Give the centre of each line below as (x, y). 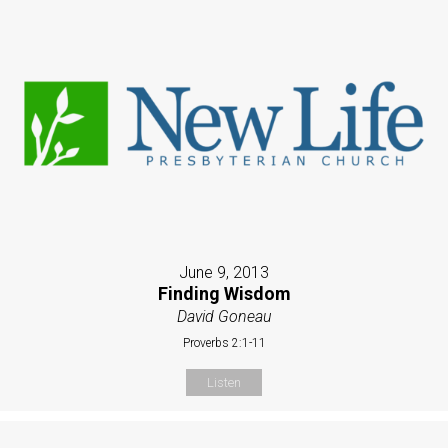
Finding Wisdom (224, 293)
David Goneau (224, 316)
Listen (224, 382)
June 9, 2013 (224, 272)
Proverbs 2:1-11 (224, 342)
